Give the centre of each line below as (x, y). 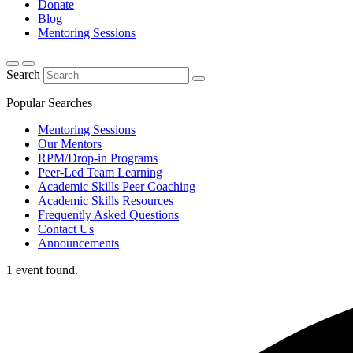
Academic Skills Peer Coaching (117, 187)
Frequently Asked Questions (108, 215)
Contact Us (66, 229)
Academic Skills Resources (106, 201)
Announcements (78, 243)
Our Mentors (70, 144)
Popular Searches (49, 103)
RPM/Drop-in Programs (98, 158)
